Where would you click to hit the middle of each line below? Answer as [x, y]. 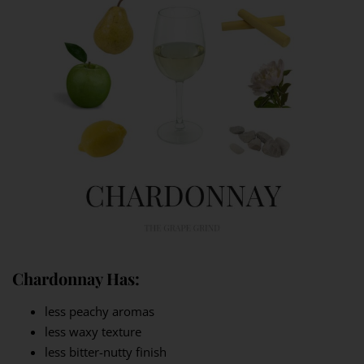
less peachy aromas [100, 312]
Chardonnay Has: [76, 279]
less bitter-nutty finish [106, 352]
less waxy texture [93, 332]
